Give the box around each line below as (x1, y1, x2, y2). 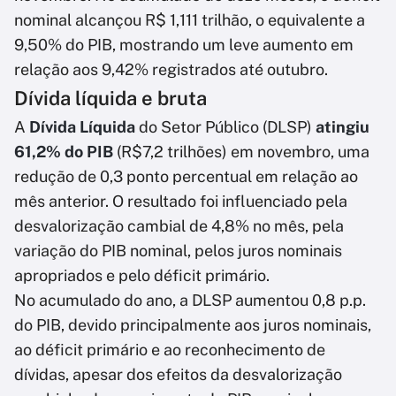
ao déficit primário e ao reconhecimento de (14, 340, 325, 360)
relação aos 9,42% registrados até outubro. (14, 60, 328, 80)
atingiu (316, 118, 369, 137)
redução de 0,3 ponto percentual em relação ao (14, 167, 358, 187)
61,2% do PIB (14, 142, 113, 162)
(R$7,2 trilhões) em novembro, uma (113, 142, 369, 162)
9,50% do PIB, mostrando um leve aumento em (14, 35, 354, 55)
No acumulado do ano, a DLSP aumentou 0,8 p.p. (14, 291, 366, 310)
